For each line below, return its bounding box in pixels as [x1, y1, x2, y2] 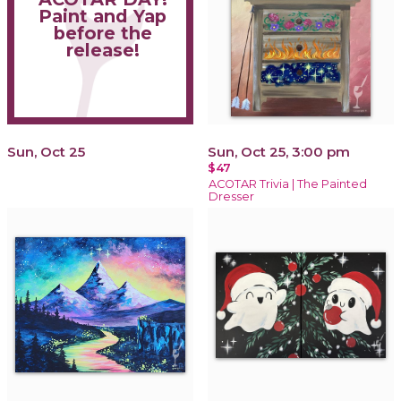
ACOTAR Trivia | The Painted [209, 176, 367, 191]
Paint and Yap [38, 5, 166, 28]
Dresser [209, 189, 254, 203]
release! [65, 39, 140, 62]
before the [53, 22, 152, 45]
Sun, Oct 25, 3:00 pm [208, 142, 350, 160]
